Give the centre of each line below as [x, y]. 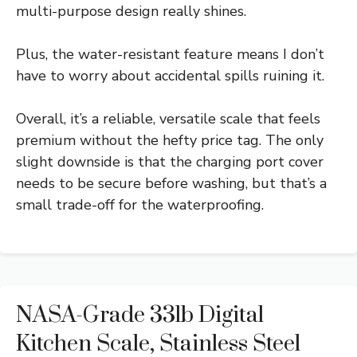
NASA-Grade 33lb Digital [140, 315]
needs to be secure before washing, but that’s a [171, 183]
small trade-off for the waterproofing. [140, 204]
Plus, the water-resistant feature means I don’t [170, 54]
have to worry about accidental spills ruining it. [170, 75]
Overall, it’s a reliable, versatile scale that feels [168, 118]
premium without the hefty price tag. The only [170, 140]
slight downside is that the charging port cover [170, 161]
